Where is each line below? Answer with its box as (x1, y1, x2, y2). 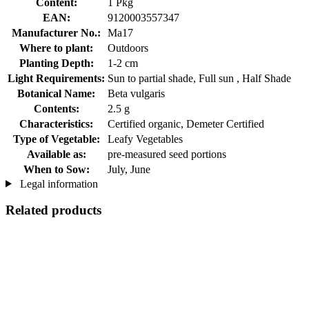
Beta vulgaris (108, 87, 165, 99)
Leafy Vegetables (108, 132, 183, 145)
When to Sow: (23, 163, 90, 175)
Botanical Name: (17, 87, 95, 99)
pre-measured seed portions (108, 148, 226, 160)
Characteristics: (19, 117, 93, 130)
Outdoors (108, 41, 148, 54)
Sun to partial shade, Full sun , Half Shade (108, 72, 291, 84)
